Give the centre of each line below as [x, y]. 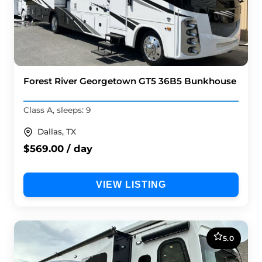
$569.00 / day [58, 149]
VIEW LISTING [131, 185]
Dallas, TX [57, 132]
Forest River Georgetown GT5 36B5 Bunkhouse [130, 81]
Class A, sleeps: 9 [57, 110]
